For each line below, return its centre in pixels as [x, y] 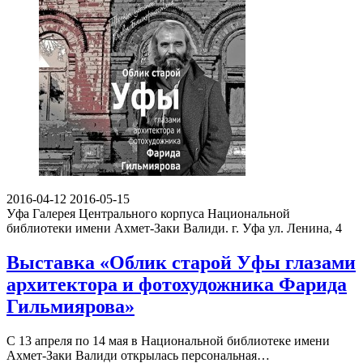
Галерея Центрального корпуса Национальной [161, 214]
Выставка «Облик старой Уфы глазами [181, 263]
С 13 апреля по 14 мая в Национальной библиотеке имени [168, 340]
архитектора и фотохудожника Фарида [177, 285]
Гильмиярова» [70, 307]
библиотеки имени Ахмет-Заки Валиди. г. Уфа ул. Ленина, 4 [174, 228]
